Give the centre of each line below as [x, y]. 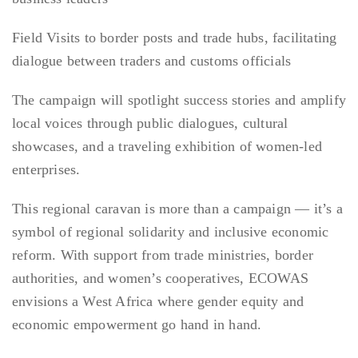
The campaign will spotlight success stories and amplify [179, 100]
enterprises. [46, 170]
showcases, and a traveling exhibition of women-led [167, 147]
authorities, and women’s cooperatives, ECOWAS [161, 278]
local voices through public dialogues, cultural [150, 123]
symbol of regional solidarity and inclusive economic [171, 232]
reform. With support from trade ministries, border [163, 255]
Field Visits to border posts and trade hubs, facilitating [175, 38]
